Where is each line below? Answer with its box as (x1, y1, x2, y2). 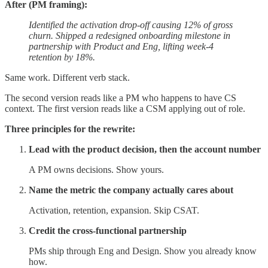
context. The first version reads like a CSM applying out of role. (5, 103, 245, 114)
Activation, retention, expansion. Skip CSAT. (29, 205, 199, 215)
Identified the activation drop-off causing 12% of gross (29, 19, 233, 30)
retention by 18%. (29, 51, 95, 62)
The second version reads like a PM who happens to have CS (5, 92, 236, 103)
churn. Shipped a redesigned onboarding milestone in (29, 30, 230, 41)
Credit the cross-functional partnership (29, 225, 187, 236)
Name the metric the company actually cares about (29, 184, 233, 195)
